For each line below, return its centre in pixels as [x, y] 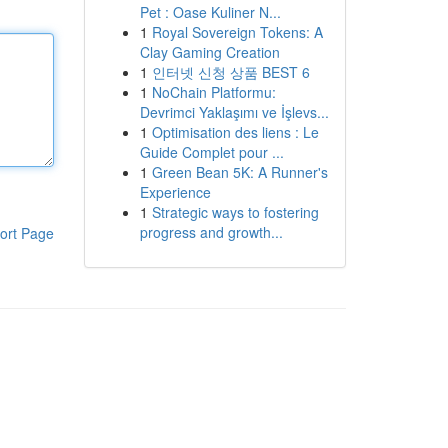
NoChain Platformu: [213, 92]
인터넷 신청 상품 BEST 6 [230, 72]
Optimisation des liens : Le [235, 132]
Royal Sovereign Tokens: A [237, 32]
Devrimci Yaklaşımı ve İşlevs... [234, 112]
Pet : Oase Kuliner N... [210, 12]
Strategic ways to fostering [235, 212]
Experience [175, 192]
